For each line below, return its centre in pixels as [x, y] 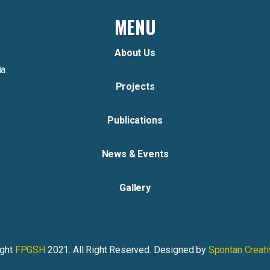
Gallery [135, 188]
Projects [135, 86]
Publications [135, 120]
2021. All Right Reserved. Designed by [128, 250]
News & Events [135, 154]
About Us [135, 53]
